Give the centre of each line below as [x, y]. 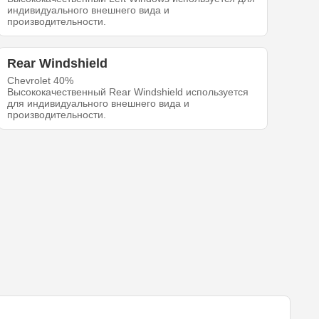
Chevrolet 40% [41, 81]
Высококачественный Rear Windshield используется [128, 92]
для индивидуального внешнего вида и [99, 104]
